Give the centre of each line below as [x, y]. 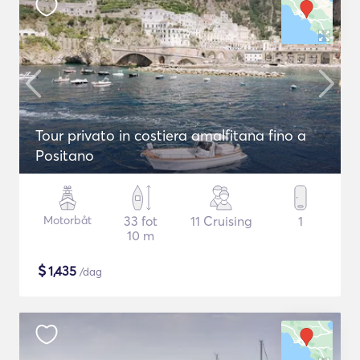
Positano [65, 155]
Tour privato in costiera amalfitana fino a [171, 135]
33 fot [141, 221]
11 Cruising [221, 221]
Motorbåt [68, 220]
